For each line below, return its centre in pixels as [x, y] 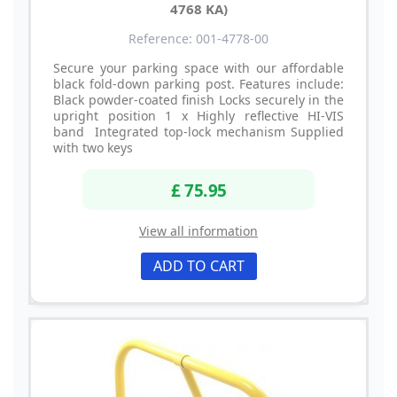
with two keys [93, 148]
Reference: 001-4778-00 [198, 39]
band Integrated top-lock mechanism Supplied [198, 132]
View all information [198, 230]
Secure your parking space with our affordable [198, 68]
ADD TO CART [198, 265]
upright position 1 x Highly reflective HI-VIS [198, 116]
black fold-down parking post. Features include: [198, 84]
